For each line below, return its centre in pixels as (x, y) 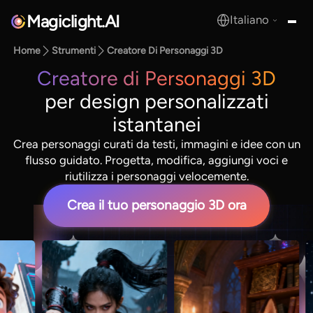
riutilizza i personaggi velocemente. (156, 176)
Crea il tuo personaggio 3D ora (156, 205)
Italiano (250, 20)
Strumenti (74, 51)
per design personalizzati (156, 101)
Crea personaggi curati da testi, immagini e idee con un (156, 144)
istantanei (156, 124)
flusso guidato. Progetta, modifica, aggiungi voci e (156, 160)
